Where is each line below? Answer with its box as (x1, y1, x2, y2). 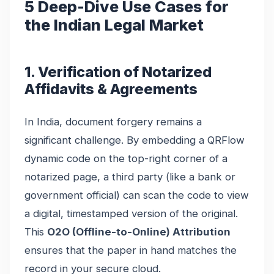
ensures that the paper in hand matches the (24, 243, 237, 256)
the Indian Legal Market (24, 15, 204, 34)
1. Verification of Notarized (24, 62, 212, 81)
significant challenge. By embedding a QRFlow (24, 133, 245, 146)
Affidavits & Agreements (24, 80, 198, 98)
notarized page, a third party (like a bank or (24, 170, 235, 183)
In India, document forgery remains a (24, 115, 202, 128)
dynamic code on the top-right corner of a (24, 152, 228, 165)
